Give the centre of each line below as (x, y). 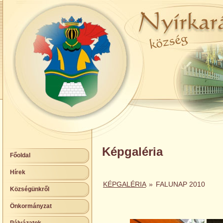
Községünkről (30, 189)
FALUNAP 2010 (181, 184)
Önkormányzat (31, 206)
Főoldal (20, 155)
